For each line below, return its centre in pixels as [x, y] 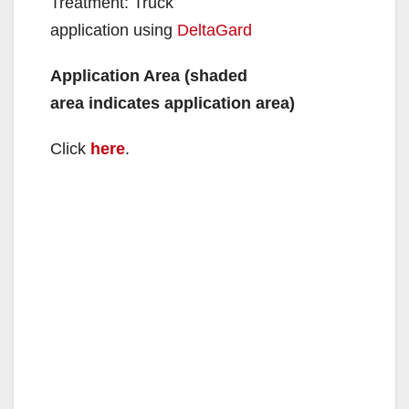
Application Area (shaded [149, 75]
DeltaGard [215, 30]
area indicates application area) [173, 103]
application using [114, 30]
